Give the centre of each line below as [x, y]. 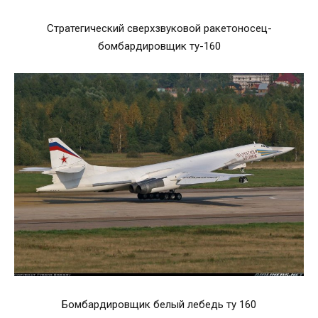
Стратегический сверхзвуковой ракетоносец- [159, 28]
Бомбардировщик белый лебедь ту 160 [159, 305]
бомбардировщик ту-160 [159, 46]
